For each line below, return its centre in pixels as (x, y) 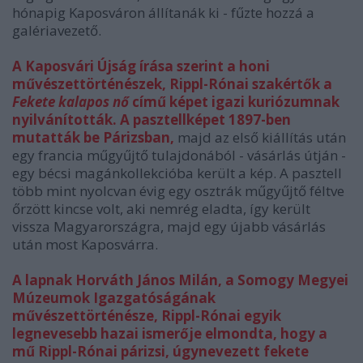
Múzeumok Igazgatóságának (114, 298)
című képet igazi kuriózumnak (234, 102)
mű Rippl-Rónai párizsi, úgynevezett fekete (160, 352)
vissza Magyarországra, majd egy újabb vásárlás (169, 227)
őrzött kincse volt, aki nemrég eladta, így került (161, 209)
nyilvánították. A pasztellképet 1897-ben (152, 120)
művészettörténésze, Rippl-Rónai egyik (147, 316)
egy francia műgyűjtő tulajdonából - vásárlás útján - (179, 156)
